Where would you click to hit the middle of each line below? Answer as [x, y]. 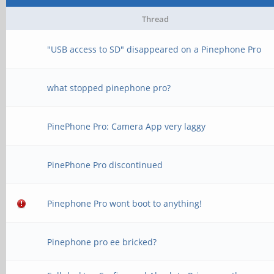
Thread [155, 19]
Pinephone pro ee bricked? [102, 242]
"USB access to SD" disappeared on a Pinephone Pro [154, 49]
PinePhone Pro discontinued [105, 165]
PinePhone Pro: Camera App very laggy [127, 126]
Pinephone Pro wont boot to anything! [125, 203]
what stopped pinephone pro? [109, 88]
